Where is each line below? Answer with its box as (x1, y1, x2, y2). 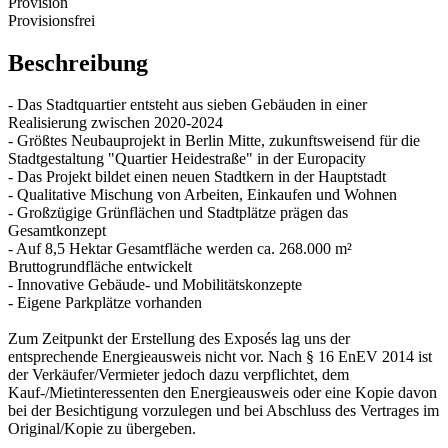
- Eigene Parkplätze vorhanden (8, 294, 202, 312)
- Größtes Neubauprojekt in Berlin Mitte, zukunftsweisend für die (8, 132, 420, 150)
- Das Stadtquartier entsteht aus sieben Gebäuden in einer (8, 96, 367, 114)
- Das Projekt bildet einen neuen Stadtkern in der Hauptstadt (8, 168, 386, 186)
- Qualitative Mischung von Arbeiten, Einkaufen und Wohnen (8, 186, 397, 204)
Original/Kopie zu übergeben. (8, 420, 196, 438)
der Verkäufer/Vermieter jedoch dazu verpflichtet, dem (8, 366, 349, 384)
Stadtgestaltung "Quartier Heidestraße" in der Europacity (8, 150, 366, 168)
